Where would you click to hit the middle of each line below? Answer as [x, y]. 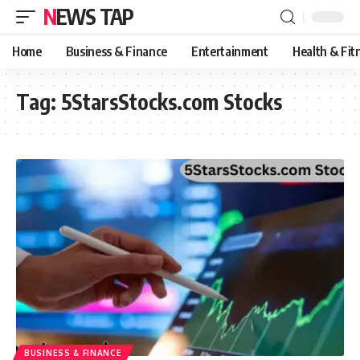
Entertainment [229, 51]
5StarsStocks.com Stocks [172, 102]
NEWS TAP [94, 16]
